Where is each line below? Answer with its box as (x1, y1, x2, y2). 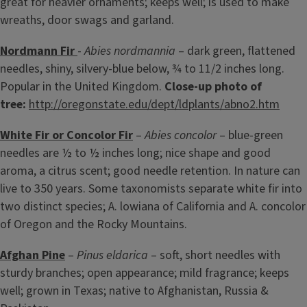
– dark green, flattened (175, 42, 295, 60)
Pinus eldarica (77, 247, 148, 265)
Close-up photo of (164, 77, 262, 95)
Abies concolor (145, 126, 217, 144)
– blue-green (217, 126, 283, 144)
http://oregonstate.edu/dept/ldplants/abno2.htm (29, 95, 280, 113)
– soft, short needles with (148, 247, 280, 265)
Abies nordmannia (84, 42, 175, 60)
